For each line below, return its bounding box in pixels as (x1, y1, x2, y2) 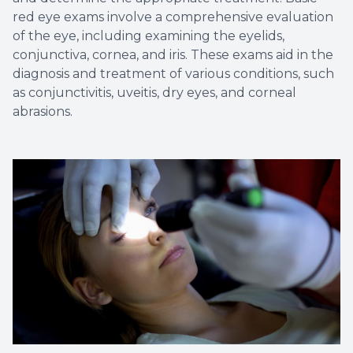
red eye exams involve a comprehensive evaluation (13, 9, 333, 25)
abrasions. (13, 104, 72, 120)
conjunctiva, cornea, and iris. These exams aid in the (13, 47, 333, 63)
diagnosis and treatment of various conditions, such (13, 66, 334, 82)
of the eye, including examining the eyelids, (13, 28, 284, 44)
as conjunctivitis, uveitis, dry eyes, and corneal (13, 85, 296, 101)
